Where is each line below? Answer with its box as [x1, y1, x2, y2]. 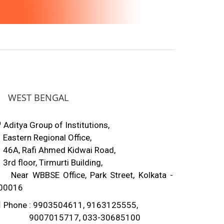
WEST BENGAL [8, 91, 68, 103]
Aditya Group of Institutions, [1, 119, 109, 130]
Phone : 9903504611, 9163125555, [1, 199, 138, 210]
